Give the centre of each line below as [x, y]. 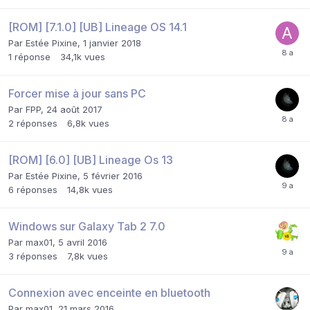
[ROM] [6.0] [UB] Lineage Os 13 [91, 160]
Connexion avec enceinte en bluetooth [109, 293]
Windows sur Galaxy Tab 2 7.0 [87, 227]
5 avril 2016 [83, 243]
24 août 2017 [74, 110]
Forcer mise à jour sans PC [77, 94]
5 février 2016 [113, 176]
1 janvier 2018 [112, 43]
